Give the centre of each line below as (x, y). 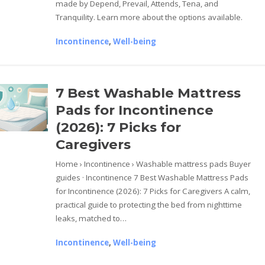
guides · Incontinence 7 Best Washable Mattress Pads (152, 177)
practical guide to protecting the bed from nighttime (149, 204)
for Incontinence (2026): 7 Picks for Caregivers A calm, (153, 191)
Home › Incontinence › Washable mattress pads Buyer (153, 164)
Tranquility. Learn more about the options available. (149, 17)
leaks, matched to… (91, 218)
